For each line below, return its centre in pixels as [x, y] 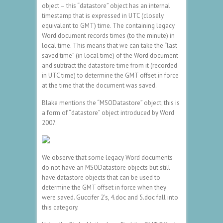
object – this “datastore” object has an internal [106, 5]
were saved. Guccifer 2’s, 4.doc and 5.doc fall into [110, 197]
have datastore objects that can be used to [101, 177]
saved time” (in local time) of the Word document [110, 55]
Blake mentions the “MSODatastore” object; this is [111, 103]
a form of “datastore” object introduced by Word [108, 112]
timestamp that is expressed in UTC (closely [103, 15]
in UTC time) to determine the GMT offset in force [110, 75]
